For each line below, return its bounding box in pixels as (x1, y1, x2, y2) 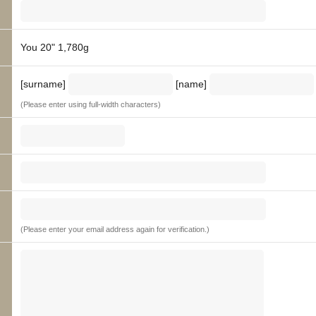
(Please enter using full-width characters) (20, 100, 161, 109)
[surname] (20, 78, 66, 90)
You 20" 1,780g (20, 42, 89, 53)
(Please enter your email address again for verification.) (20, 225, 209, 233)
